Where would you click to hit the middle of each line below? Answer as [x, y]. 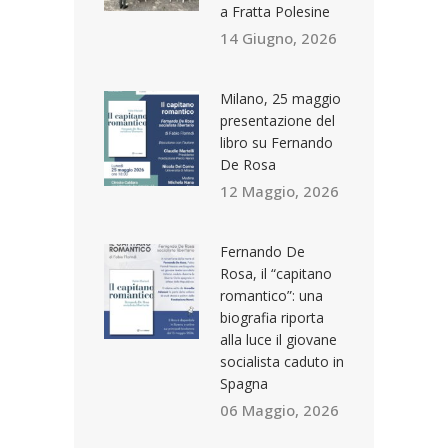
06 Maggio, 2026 [279, 409]
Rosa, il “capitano [276, 273]
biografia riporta [272, 317]
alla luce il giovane [278, 339]
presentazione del [277, 120]
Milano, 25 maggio [280, 98]
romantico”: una [271, 295]
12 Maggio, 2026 [279, 190]
